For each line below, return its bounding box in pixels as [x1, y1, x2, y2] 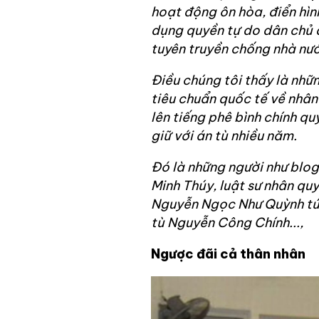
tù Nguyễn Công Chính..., [151, 214, 303, 231]
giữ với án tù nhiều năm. [151, 127, 297, 145]
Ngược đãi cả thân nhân [151, 246, 305, 263]
